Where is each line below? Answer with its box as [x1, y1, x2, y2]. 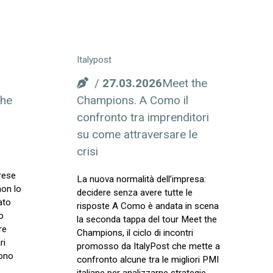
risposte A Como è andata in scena [77, 200, 219, 212]
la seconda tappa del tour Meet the [77, 214, 218, 225]
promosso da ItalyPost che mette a [77, 241, 221, 252]
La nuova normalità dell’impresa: [77, 174, 207, 185]
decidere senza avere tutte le [77, 187, 193, 199]
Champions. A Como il [77, 93, 189, 108]
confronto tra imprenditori [77, 110, 210, 125]
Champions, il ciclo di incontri [77, 227, 194, 239]
